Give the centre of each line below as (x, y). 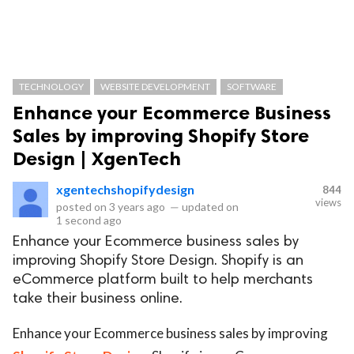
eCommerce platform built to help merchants (163, 280)
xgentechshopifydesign (125, 189)
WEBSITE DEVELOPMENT (155, 87)
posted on (83, 207)
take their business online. (98, 299)
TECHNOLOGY (51, 87)
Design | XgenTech (97, 158)
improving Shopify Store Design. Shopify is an (158, 261)
